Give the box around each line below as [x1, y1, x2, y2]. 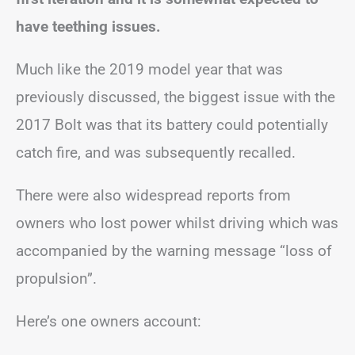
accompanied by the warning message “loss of [16, 242, 332, 260]
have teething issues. [16, 17, 161, 36]
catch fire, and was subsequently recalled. [16, 143, 296, 162]
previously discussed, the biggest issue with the [16, 88, 335, 106]
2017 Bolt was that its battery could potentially [16, 116, 328, 134]
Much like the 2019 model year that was [16, 60, 283, 78]
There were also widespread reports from [16, 186, 291, 204]
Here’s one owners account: [16, 312, 201, 330]
